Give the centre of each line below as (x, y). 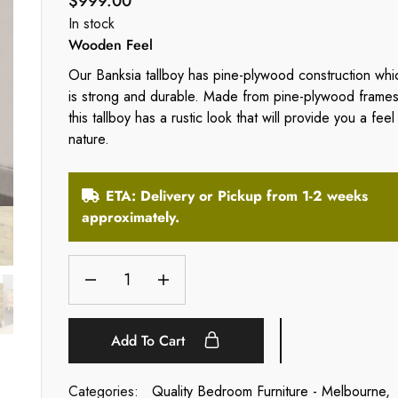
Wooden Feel (110, 45)
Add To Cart (151, 341)
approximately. (130, 218)
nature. (88, 139)
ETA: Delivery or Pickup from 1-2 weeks (236, 196)
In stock (91, 24)
